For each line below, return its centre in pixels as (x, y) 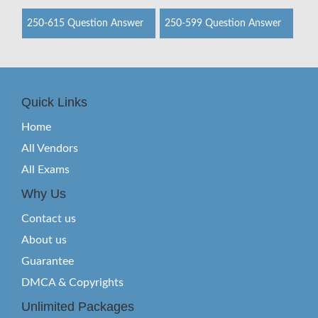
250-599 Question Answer (223, 23)
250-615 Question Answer (85, 23)
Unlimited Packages (78, 307)
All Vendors (50, 148)
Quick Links (54, 102)
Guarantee (48, 261)
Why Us (44, 194)
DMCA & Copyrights (72, 283)
